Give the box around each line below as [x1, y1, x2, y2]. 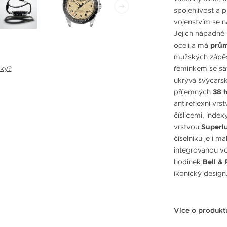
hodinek [174, 157, 203, 166]
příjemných [174, 87, 213, 96]
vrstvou [174, 122, 201, 131]
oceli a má [174, 40, 210, 50]
